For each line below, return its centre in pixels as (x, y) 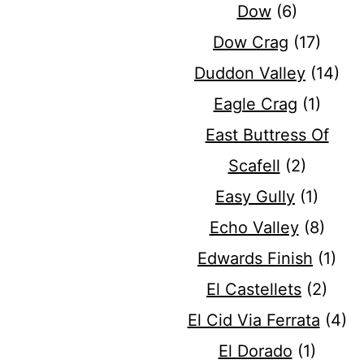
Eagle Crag (255, 104)
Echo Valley (254, 228)
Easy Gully (255, 197)
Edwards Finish (255, 259)
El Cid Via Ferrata (253, 321)
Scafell (254, 166)
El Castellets (254, 290)
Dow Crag (251, 43)
